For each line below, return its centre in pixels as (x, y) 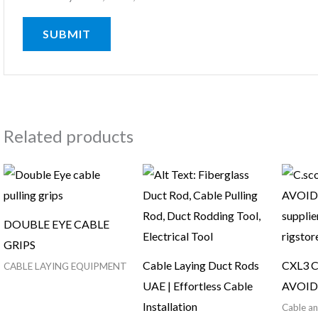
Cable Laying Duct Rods (201, 265)
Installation (170, 307)
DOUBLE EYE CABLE (56, 224)
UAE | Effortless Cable (197, 286)
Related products (68, 136)
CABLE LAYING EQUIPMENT (65, 267)
